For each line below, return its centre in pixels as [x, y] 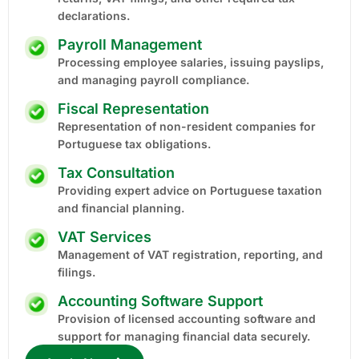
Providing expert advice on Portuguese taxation [190, 190]
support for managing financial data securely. [184, 336]
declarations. [94, 15]
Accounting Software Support [161, 301]
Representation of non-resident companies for [187, 126]
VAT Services [105, 236]
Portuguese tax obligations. [135, 143]
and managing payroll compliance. [154, 79]
